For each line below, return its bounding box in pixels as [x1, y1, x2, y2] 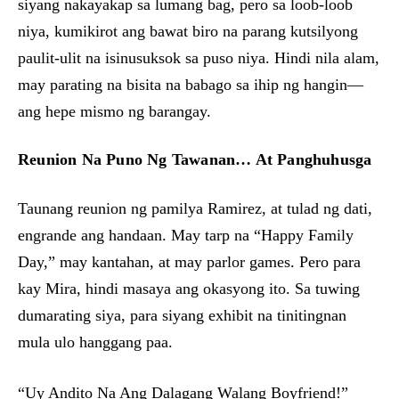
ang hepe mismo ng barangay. [18, 102, 211, 120]
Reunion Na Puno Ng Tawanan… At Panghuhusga [18, 151, 372, 168]
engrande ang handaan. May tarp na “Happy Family [18, 226, 354, 244]
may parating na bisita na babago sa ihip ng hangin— [18, 76, 363, 94]
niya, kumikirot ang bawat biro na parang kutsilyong [18, 22, 358, 40]
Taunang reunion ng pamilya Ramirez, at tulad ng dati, [18, 199, 372, 217]
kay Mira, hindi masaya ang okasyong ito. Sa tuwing [18, 280, 360, 297]
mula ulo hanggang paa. [18, 333, 173, 351]
